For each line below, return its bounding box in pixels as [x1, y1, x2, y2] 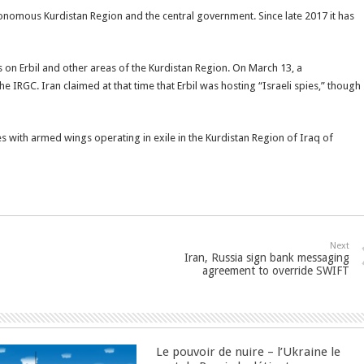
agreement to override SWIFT [202, 263, 349, 277]
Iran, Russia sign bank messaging [184, 250, 349, 264]
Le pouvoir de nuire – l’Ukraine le [156, 344, 341, 359]
